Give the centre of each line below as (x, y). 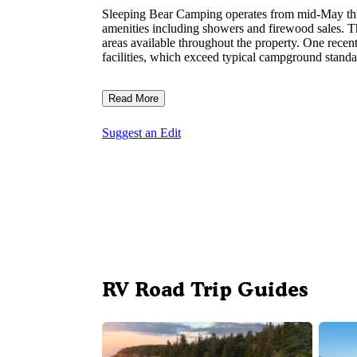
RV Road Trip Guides (205, 290)
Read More (133, 99)
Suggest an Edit (141, 133)
